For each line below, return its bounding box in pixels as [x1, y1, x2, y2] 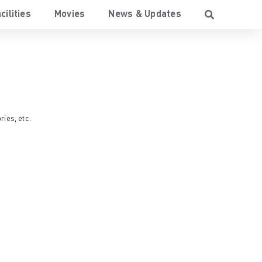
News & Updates [108, 9, 181, 19]
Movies [54, 9, 85, 19]
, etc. [14, 115, 32, 123]
